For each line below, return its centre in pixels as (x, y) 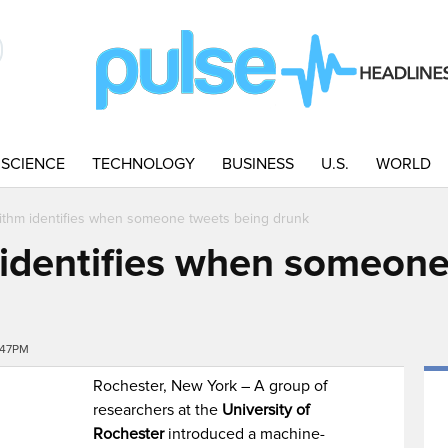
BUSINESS (258, 164)
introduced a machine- (245, 434)
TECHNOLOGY (143, 164)
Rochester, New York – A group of (211, 386)
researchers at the (158, 410)
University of (266, 410)
